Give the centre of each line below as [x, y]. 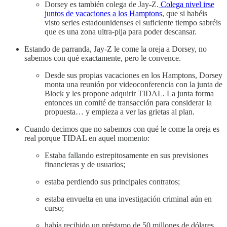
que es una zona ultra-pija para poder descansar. [121, 31]
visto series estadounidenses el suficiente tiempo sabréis [133, 22]
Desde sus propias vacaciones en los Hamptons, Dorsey [134, 75]
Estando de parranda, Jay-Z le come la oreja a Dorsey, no [116, 49]
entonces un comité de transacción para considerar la [128, 102]
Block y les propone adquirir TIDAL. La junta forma [129, 93]
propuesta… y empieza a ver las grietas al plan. [120, 111]
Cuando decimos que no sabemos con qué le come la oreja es [122, 129]
